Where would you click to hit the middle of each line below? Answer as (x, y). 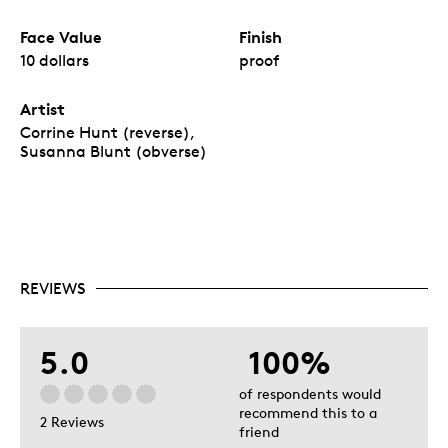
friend (259, 431)
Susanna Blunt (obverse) (113, 151)
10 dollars (54, 60)
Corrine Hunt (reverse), (107, 132)
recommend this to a (308, 412)
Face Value (61, 36)
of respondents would (310, 393)
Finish (260, 36)
